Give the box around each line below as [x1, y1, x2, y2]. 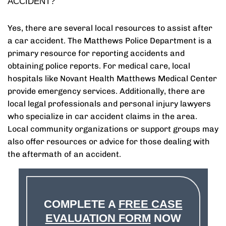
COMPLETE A [43, 198, 119, 210]
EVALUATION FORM [45, 212, 151, 224]
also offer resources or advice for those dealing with [8, 137, 210, 146]
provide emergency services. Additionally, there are [8, 86, 205, 96]
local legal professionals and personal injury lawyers [8, 99, 211, 108]
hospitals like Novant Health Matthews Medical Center [8, 74, 217, 83]
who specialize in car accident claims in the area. [8, 111, 197, 121]
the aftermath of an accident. [8, 149, 121, 159]
